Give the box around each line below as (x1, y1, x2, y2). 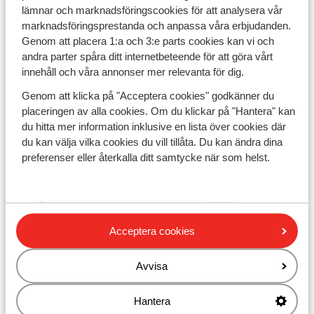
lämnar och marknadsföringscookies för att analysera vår (21, 4, 282, 16)
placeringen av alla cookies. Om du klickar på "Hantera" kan (21, 104, 295, 117)
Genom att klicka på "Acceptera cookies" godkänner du (21, 89, 274, 102)
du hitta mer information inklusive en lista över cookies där (21, 120, 286, 132)
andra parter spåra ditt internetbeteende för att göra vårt (21, 50, 273, 62)
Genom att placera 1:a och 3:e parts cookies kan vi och (21, 34, 274, 47)
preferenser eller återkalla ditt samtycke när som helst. (21, 151, 273, 163)
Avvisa (136, 260, 168, 273)
